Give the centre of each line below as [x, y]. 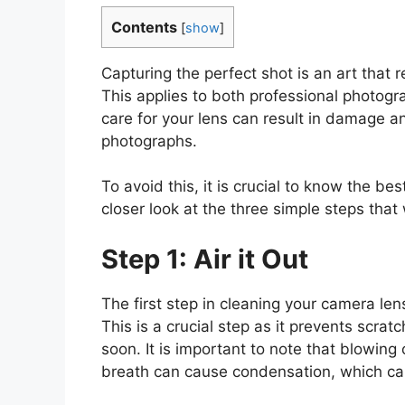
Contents [144, 27]
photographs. [149, 141]
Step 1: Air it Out [205, 259]
